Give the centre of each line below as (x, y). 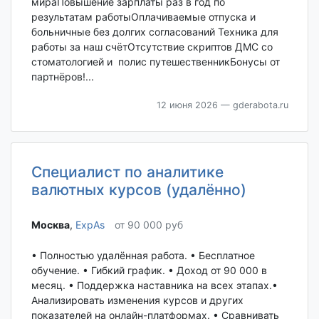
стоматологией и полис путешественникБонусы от (155, 61)
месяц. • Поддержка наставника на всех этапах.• (154, 286)
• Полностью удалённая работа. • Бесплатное (143, 256)
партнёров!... (62, 76)
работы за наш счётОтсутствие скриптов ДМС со (152, 46)
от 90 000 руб (148, 225)
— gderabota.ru (253, 105)
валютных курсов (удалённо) (138, 189)
